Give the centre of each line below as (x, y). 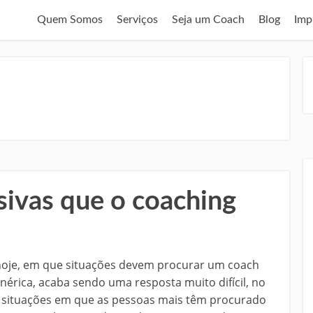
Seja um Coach (208, 20)
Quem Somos (70, 20)
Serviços (137, 20)
